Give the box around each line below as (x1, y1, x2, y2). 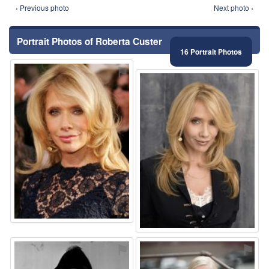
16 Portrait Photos (180, 46, 242, 58)
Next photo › (214, 2, 253, 13)
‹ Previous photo (16, 2, 69, 13)
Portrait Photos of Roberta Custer (17, 35, 162, 49)
